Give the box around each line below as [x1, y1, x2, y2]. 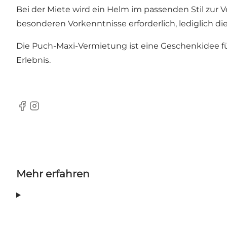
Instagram [28, 106, 69, 116]
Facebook [16, 106, 56, 116]
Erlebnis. [16, 55, 51, 65]
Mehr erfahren [16, 168, 90, 180]
